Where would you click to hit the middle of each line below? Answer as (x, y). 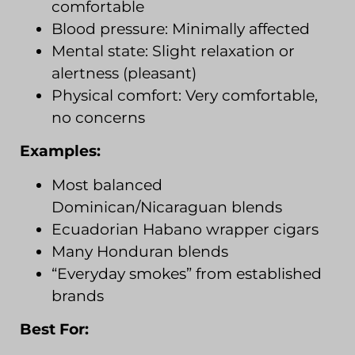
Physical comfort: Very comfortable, (185, 95)
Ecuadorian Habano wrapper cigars (185, 229)
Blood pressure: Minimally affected (181, 29)
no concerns (98, 118)
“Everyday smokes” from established (187, 273)
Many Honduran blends (140, 251)
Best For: (54, 330)
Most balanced (107, 185)
